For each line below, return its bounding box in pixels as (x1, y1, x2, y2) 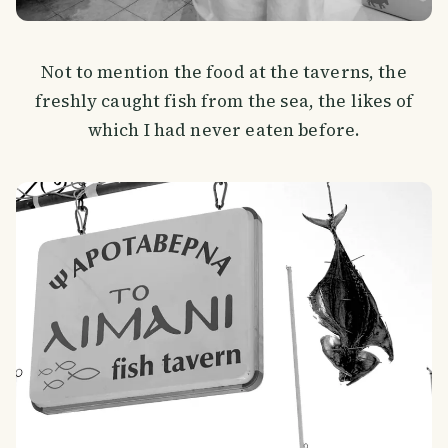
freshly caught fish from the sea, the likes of (35, 88, 413, 113)
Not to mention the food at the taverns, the (41, 59, 407, 84)
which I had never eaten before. (87, 117, 361, 142)
